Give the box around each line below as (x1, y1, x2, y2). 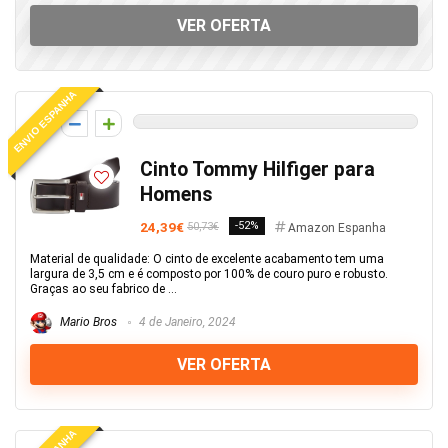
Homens (140, 183, 213, 206)
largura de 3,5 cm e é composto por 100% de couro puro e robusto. (30, 267, 388, 281)
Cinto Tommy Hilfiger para (140, 158, 375, 181)
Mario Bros (57, 315, 117, 330)
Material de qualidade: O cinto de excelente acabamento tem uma (30, 252, 384, 266)
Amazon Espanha (288, 221, 386, 235)
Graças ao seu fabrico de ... (30, 282, 177, 296)
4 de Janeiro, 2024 (136, 315, 236, 330)
